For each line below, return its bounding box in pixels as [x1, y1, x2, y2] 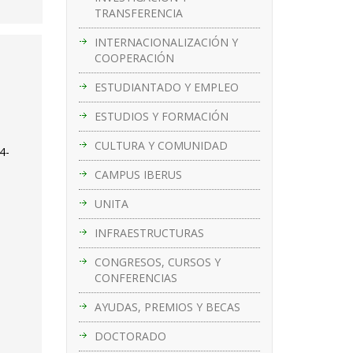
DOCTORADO [94, 328, 166, 344]
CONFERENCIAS [94, 269, 177, 285]
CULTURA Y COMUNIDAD [94, 137, 228, 153]
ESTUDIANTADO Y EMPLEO [94, 79, 239, 95]
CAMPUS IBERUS [94, 166, 182, 182]
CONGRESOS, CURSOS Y [94, 254, 221, 269]
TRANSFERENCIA [94, 5, 183, 20]
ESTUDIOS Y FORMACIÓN [94, 108, 229, 124]
